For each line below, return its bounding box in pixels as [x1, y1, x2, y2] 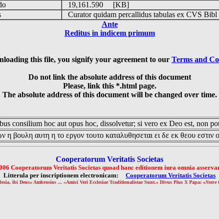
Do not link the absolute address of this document [28, 73, 191, 81]
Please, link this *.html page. [63, 82, 156, 90]
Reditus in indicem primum [64, 29, 155, 37]
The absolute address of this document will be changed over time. [2, 90, 217, 99]
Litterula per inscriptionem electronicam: [3, 172, 126, 179]
